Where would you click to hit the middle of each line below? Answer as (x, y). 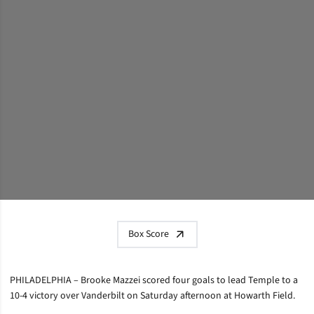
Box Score (148, 234)
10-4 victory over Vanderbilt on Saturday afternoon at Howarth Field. (152, 295)
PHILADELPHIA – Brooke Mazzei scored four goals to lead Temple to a (154, 280)
